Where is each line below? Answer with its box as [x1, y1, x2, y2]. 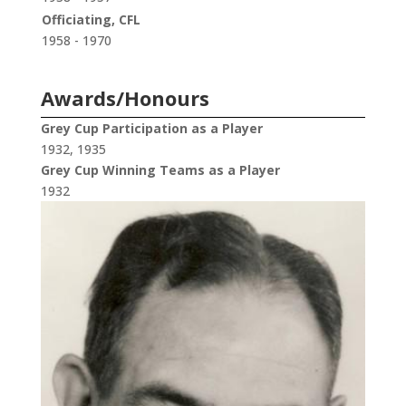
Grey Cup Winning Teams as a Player [40, 161, 280, 179]
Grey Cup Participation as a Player [40, 120, 263, 138]
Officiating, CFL [41, 11, 140, 29]
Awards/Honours [40, 84, 209, 112]
